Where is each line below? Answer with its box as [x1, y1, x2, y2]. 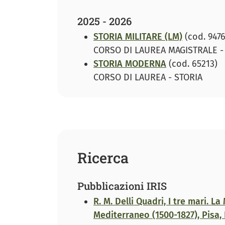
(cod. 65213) [166, 58, 217, 70]
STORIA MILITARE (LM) [93, 31, 182, 43]
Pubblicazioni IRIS [77, 179, 167, 193]
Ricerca [77, 148, 129, 168]
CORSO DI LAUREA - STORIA [93, 72, 202, 83]
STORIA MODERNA [93, 58, 166, 70]
